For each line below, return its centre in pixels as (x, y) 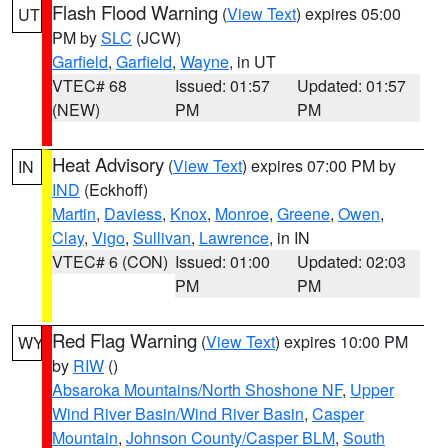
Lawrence (234, 237)
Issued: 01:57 (222, 85)
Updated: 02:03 (352, 261)
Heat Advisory (108, 164)
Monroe (242, 213)
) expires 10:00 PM (341, 341)
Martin (74, 213)
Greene (303, 213)
